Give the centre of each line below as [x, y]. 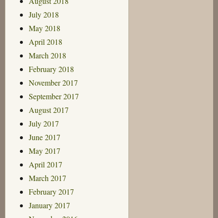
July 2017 [44, 123]
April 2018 [45, 41]
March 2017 [47, 178]
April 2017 [45, 164]
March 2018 [47, 55]
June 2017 [44, 137]
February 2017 [51, 191]
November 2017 [53, 82]
